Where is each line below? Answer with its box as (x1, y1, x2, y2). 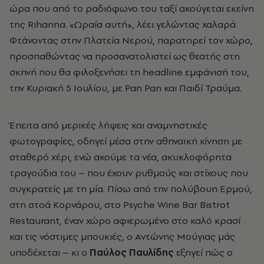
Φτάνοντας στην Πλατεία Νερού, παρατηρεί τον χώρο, (9, 33, 253, 47)
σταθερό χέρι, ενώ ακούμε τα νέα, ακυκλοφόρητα (9, 150, 232, 163)
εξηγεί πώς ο (174, 245, 233, 259)
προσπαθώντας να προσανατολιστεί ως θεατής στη (9, 49, 240, 62)
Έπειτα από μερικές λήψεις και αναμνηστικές (9, 118, 207, 131)
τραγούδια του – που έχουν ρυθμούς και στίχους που (9, 166, 248, 179)
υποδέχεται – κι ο (9, 245, 90, 259)
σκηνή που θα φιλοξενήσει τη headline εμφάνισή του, (9, 65, 249, 78)
